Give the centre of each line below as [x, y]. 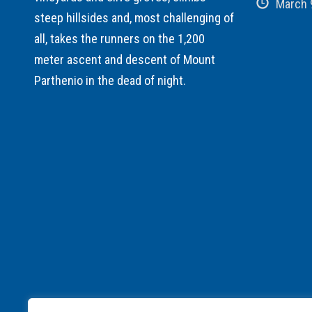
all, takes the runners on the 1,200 [119, 38]
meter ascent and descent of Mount [124, 59]
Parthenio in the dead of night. [110, 80]
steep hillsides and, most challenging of [134, 17]
